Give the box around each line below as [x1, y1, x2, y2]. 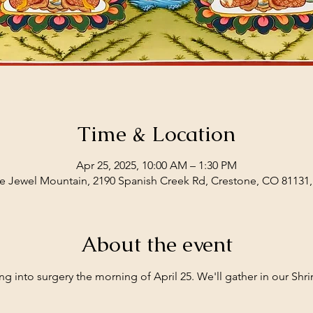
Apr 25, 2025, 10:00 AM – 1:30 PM [76, 159, 237, 172]
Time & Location [78, 120, 235, 147]
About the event [80, 231, 233, 258]
